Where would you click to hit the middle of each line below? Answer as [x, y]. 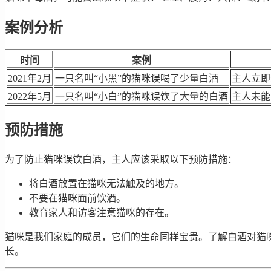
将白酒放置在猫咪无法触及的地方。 [106, 183]
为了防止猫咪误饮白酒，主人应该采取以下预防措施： [121, 159]
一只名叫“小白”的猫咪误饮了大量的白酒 [142, 96]
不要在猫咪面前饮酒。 [77, 198]
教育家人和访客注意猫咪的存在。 [102, 212]
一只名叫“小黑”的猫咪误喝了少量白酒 [137, 78]
